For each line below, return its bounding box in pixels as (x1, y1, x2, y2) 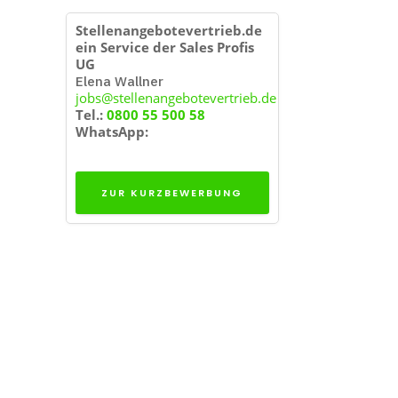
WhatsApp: (75, 122, 148, 140)
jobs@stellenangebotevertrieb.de (75, 88, 276, 107)
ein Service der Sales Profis (75, 37, 254, 56)
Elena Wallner (75, 72, 163, 90)
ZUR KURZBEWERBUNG (101, 186, 243, 201)
